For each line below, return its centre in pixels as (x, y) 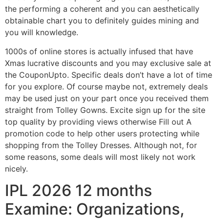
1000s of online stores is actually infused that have (99, 51)
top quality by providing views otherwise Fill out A (98, 121)
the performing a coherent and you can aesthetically (102, 9)
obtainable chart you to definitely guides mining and (102, 21)
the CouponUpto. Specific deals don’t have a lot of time (109, 75)
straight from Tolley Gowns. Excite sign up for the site (105, 110)
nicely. (16, 168)
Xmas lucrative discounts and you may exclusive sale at (108, 63)
